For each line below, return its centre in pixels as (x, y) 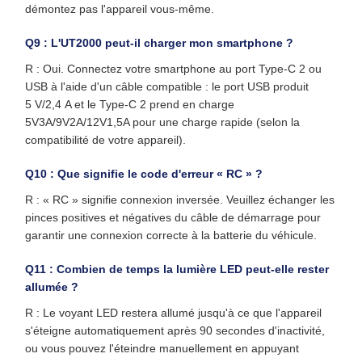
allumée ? (52, 287)
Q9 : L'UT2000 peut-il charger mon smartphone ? (159, 43)
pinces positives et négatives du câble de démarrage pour (173, 217)
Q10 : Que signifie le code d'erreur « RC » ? (144, 174)
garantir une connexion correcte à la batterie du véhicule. (171, 235)
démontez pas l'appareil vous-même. (120, 9)
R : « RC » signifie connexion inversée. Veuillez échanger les (180, 200)
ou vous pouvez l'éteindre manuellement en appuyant (162, 348)
